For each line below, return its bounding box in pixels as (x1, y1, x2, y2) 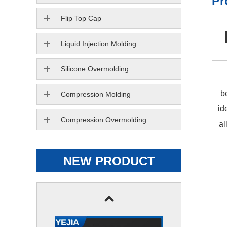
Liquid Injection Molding (61, 40, 136, 48)
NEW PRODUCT (63, 154, 155, 168)
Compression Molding (61, 90, 131, 98)
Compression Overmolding (61, 116, 146, 124)
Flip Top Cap (61, 14, 101, 22)
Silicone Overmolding (61, 65, 129, 73)
